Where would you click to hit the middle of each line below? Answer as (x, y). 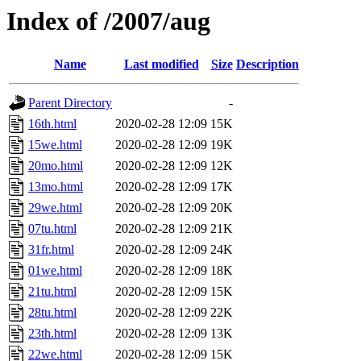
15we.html (55, 145)
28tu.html (52, 313)
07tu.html (52, 229)
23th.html (52, 334)
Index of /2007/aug (108, 21)
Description (268, 64)
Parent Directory (70, 103)
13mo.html (56, 187)
